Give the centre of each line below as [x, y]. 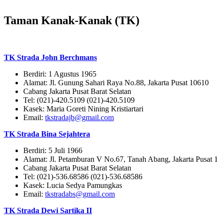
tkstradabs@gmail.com [80, 194]
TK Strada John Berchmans [50, 58]
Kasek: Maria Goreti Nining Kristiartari [83, 109]
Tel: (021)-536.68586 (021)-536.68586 [83, 177]
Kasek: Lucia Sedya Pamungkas [73, 186]
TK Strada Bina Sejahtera [47, 134]
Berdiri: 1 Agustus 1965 [60, 74]
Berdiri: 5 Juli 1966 [53, 151]
